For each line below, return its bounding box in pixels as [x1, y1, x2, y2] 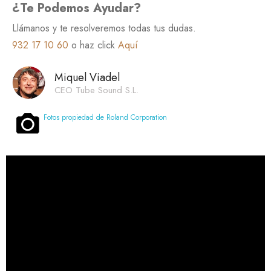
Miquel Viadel [54, 69, 120, 85]
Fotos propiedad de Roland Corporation [44, 111, 167, 123]
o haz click [68, 38, 118, 52]
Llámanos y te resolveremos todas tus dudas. [12, 21, 196, 35]
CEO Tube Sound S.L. [54, 83, 139, 97]
